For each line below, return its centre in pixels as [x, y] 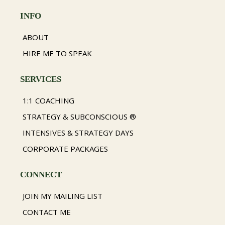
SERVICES [41, 79]
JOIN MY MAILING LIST [63, 196]
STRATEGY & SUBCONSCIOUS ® [79, 117]
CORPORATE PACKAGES [65, 149]
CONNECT [41, 175]
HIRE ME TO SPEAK [57, 53]
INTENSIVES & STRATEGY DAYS [78, 133]
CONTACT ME [47, 212]
